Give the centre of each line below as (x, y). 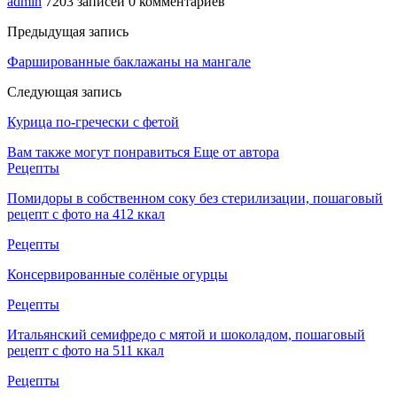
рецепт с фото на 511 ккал (86, 350)
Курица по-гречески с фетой (93, 121)
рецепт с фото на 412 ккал (86, 214)
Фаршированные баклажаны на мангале (129, 61)
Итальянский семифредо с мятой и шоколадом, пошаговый (186, 334)
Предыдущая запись (68, 31)
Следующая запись (64, 91)
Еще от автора (236, 152)
